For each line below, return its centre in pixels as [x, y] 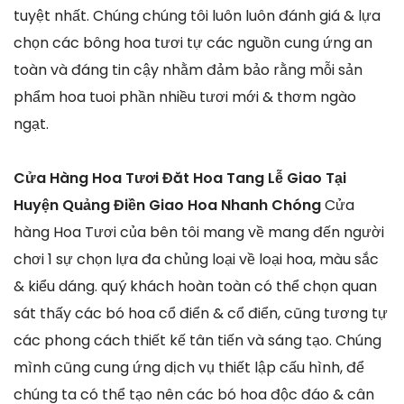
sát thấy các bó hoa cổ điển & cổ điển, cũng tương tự [201, 313]
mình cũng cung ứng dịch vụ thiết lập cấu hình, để [189, 367]
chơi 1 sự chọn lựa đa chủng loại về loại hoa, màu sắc [196, 259]
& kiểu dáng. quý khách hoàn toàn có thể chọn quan [195, 286]
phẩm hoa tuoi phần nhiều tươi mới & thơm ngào [185, 96]
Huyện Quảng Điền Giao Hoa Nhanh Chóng [169, 205]
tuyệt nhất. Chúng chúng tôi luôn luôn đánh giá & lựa [197, 15]
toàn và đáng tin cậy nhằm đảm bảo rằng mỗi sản [188, 69]
